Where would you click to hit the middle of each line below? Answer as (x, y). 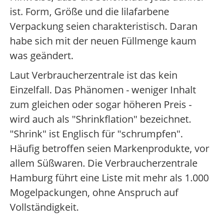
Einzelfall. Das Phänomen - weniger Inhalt (103, 90)
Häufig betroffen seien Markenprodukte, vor (109, 148)
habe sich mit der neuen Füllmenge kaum (103, 41)
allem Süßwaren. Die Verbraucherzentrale (104, 163)
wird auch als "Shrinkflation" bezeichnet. (100, 119)
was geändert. (42, 55)
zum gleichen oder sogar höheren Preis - (101, 104)
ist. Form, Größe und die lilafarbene (89, 11)
